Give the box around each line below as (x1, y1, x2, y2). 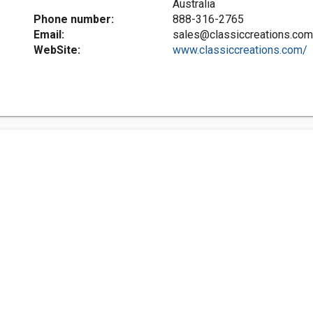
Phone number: (34, 13, 115, 26)
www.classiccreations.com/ (172, 43, 307, 57)
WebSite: (34, 43, 81, 57)
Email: (34, 28, 65, 41)
